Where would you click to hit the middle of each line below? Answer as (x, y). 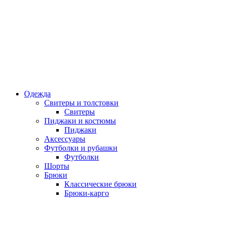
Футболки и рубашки (81, 148)
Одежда (37, 94)
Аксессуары (65, 139)
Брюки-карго (87, 193)
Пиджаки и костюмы (80, 121)
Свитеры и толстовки (81, 103)
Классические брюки (100, 184)
